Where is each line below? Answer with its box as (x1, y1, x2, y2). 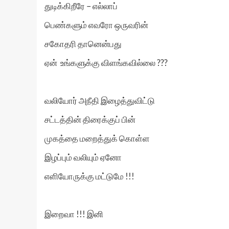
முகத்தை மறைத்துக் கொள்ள (44, 133, 150, 144)
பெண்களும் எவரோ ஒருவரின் (44, 19, 148, 30)
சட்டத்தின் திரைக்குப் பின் (44, 114, 135, 125)
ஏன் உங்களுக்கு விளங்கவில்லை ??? (44, 57, 168, 68)
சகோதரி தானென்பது (44, 38, 122, 49)
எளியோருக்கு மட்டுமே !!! (44, 171, 134, 181)
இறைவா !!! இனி (44, 209, 103, 219)
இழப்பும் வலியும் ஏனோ (44, 152, 122, 163)
